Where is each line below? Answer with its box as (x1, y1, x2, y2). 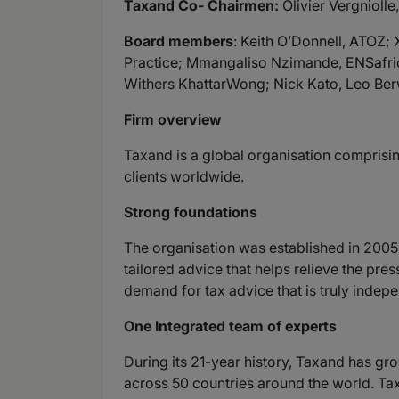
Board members (124, 32, 233, 51)
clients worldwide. (124, 167, 244, 186)
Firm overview (124, 110, 222, 129)
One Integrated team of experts (124, 317, 337, 336)
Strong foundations (124, 203, 257, 222)
